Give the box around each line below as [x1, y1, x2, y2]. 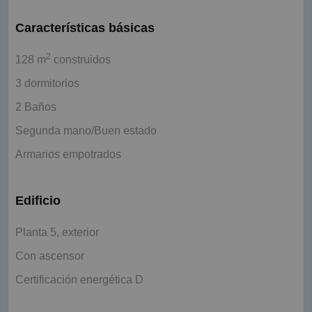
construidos [51, 54, 111, 66]
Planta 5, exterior [15, 226, 99, 239]
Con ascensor [15, 250, 84, 263]
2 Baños [15, 101, 56, 114]
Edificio [15, 194, 61, 208]
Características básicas [15, 21, 155, 36]
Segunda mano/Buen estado [15, 125, 157, 137]
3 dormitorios [15, 77, 79, 90]
